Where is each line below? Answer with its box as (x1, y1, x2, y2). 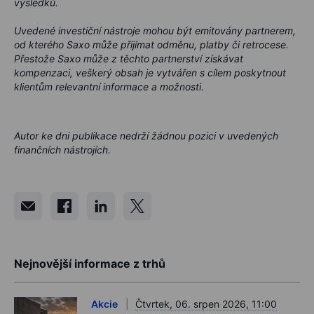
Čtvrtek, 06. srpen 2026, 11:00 (135, 298, 277, 310)
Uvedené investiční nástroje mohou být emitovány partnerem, (14, 25, 296, 37)
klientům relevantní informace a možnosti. (14, 81, 204, 93)
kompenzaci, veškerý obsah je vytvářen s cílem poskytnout (14, 67, 286, 79)
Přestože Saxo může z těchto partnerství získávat (14, 53, 243, 65)
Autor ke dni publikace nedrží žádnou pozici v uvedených (14, 130, 278, 142)
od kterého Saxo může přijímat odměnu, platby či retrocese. (14, 39, 289, 51)
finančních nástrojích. (14, 144, 111, 156)
